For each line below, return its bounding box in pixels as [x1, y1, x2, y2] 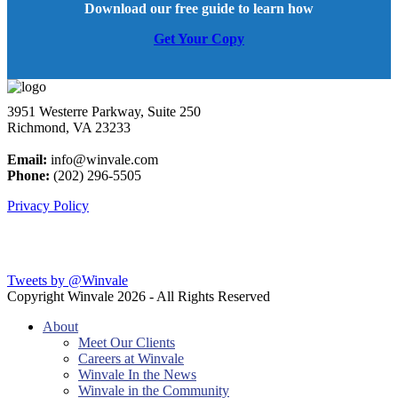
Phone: [7, 167, 50, 183]
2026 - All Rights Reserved [117, 288, 270, 304]
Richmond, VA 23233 [7, 119, 131, 135]
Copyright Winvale [7, 288, 117, 304]
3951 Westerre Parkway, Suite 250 [7, 103, 201, 119]
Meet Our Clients [78, 334, 175, 350]
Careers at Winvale [78, 350, 184, 366]
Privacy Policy [7, 197, 89, 213]
